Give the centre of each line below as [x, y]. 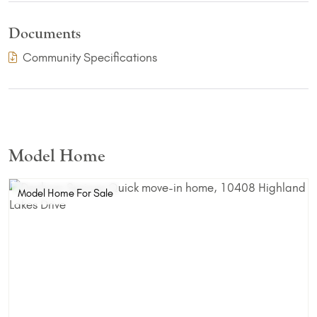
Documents [45, 34]
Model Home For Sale [65, 194]
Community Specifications [90, 58]
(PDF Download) [197, 57]
